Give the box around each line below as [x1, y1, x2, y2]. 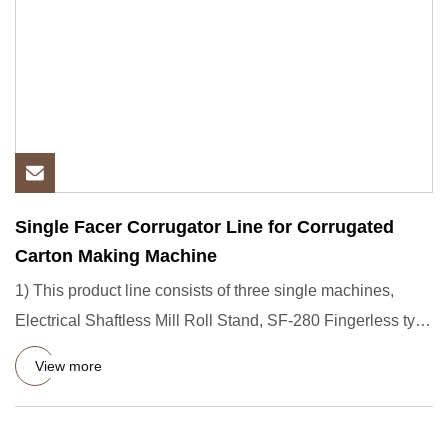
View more [35, 357, 102, 374]
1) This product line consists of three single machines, [15, 282, 394, 299]
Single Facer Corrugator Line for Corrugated [15, 217, 394, 237]
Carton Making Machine [15, 246, 217, 266]
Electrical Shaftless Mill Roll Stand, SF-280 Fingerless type [15, 312, 433, 329]
